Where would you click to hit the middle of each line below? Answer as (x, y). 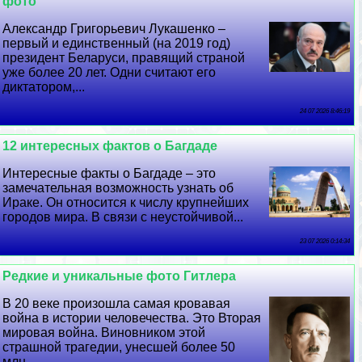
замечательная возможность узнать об (118, 188)
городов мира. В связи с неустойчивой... (123, 217)
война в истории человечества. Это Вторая (132, 318)
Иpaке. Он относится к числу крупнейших (126, 202)
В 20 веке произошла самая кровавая (117, 303)
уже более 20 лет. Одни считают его (109, 72)
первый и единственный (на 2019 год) (117, 43)
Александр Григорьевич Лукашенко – (114, 29)
